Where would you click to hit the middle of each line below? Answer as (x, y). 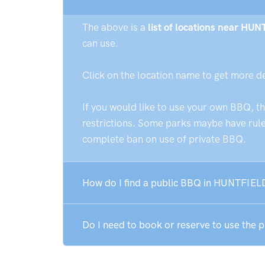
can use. (100, 43)
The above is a (115, 27)
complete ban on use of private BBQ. (164, 139)
